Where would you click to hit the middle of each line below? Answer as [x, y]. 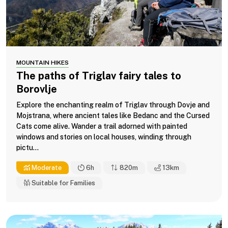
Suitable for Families [63, 183]
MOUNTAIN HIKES [42, 62]
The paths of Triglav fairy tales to [99, 76]
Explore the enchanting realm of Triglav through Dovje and [113, 105]
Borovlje [37, 89]
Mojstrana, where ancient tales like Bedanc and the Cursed [113, 115]
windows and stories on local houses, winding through [104, 137]
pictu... [27, 147]
